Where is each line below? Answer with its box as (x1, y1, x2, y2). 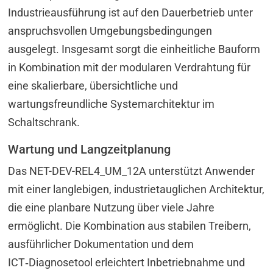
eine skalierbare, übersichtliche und (8, 79, 179, 92)
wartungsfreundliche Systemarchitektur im (8, 97, 215, 110)
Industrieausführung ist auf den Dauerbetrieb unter (8, 5, 253, 19)
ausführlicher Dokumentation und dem (8, 237, 194, 250)
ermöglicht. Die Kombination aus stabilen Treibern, (8, 219, 252, 232)
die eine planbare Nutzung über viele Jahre (8, 200, 215, 214)
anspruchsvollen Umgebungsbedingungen (8, 24, 213, 37)
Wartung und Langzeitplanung (8, 141, 171, 157)
